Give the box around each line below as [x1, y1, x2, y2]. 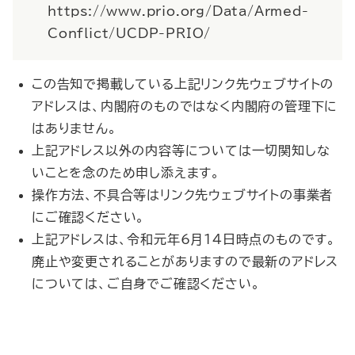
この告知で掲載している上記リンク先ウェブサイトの [32, 78, 334, 90]
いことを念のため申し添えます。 [32, 166, 220, 179]
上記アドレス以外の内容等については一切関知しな [32, 144, 330, 157]
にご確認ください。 [32, 211, 146, 223]
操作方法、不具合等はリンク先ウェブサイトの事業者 [32, 189, 334, 201]
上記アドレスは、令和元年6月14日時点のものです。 [32, 233, 336, 246]
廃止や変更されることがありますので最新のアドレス [32, 255, 339, 268]
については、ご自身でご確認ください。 [32, 277, 261, 290]
